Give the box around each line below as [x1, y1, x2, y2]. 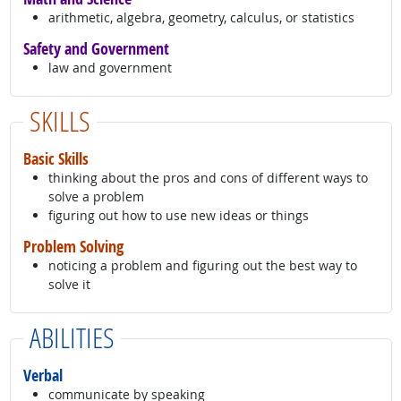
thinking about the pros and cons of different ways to [47, 169, 368, 187]
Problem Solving [22, 235, 124, 258]
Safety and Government [22, 38, 169, 60]
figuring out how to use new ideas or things [47, 207, 309, 225]
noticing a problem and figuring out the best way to [47, 257, 357, 275]
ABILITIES [29, 319, 115, 356]
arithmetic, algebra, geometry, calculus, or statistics [47, 9, 354, 27]
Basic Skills [22, 148, 89, 170]
